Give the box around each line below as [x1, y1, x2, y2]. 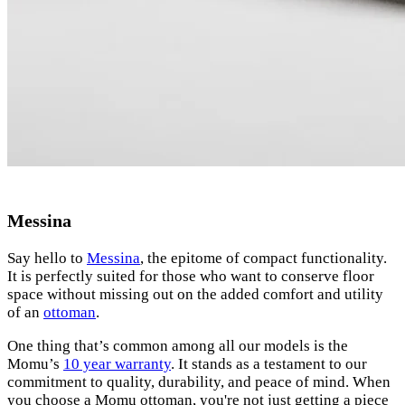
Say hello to [7, 249, 87, 267]
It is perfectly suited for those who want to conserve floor [7, 267, 374, 285]
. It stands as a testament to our [171, 354, 367, 372]
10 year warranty [63, 354, 171, 372]
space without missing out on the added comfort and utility [7, 285, 383, 303]
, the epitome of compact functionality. [140, 249, 387, 267]
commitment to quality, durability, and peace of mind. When [7, 372, 391, 391]
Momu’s [7, 354, 63, 372]
